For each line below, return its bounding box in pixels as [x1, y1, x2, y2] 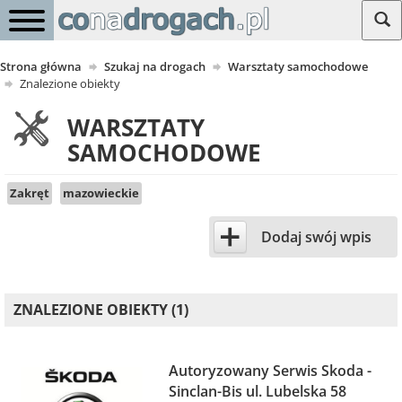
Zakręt [10, 185, 49, 201]
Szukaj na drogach [104, 58, 205, 74]
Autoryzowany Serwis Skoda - [168, 361, 371, 380]
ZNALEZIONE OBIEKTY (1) [13, 300, 188, 319]
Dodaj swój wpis [261, 227, 371, 247]
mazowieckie [63, 185, 139, 201]
